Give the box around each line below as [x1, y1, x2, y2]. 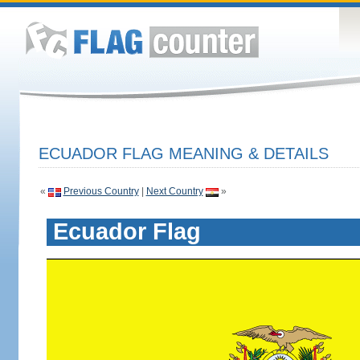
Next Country [145, 186, 203, 197]
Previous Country [63, 186, 139, 197]
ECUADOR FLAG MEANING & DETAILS [38, 145, 329, 162]
